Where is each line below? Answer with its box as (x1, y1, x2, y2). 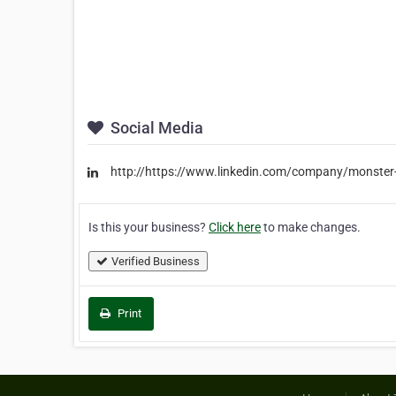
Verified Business (111, 254, 200, 268)
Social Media (107, 118, 203, 138)
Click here (209, 219, 261, 234)
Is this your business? (88, 219, 209, 234)
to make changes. (261, 219, 361, 234)
